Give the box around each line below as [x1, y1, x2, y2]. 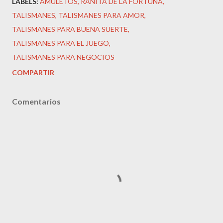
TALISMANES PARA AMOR [58, 10, 144, 19]
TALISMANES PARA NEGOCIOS [12, 52, 114, 61]
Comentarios [12, 96, 61, 106]
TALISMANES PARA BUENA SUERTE [12, 24, 128, 33]
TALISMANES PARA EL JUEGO [12, 38, 109, 47]
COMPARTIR [12, 68, 54, 77]
